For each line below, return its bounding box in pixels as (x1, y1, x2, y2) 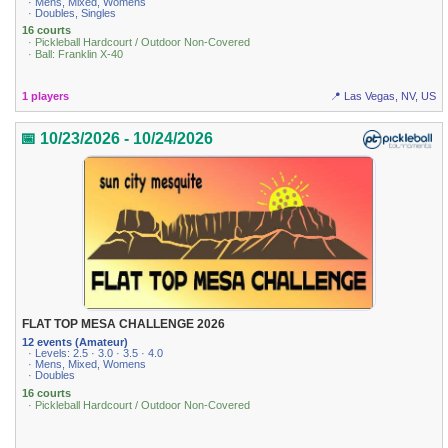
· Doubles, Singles (28, 6, 117, 19)
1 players (22, 89, 70, 102)
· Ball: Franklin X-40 (28, 48, 124, 61)
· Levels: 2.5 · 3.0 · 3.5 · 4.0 (28, 346, 164, 359)
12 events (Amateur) (22, 335, 129, 348)
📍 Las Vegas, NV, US (329, 89, 436, 102)
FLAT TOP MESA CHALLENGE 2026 (22, 317, 226, 332)
